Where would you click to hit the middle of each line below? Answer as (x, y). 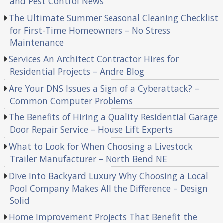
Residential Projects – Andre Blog (77, 71)
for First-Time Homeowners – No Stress (90, 30)
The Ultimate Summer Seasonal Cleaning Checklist (114, 18)
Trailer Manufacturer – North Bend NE (88, 159)
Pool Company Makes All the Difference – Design (109, 188)
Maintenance (37, 42)
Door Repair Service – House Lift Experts (91, 130)
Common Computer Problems (71, 100)
